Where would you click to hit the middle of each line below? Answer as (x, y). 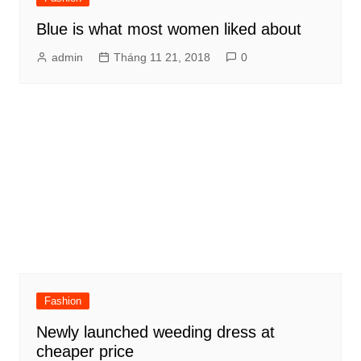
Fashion (62, 301)
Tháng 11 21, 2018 (162, 57)
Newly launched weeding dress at (155, 332)
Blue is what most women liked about (168, 29)
